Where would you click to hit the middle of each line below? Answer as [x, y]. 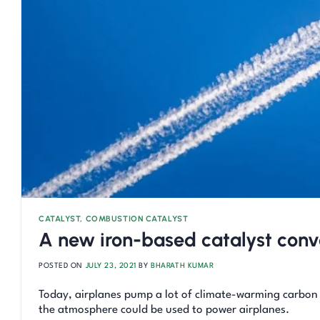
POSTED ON [62, 266]
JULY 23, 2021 [111, 266]
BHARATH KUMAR [182, 266]
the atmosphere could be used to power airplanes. [164, 310]
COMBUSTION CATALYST [137, 219]
